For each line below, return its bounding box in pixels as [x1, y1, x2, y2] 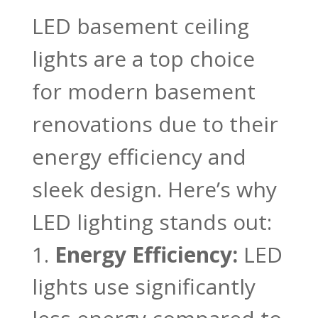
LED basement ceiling [31, 11, 249, 40]
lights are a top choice [31, 43, 255, 73]
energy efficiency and [31, 141, 246, 171]
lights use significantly [31, 271, 256, 301]
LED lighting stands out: [31, 207, 272, 236]
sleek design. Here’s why [31, 174, 277, 204]
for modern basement [31, 76, 256, 106]
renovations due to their [31, 109, 278, 138]
